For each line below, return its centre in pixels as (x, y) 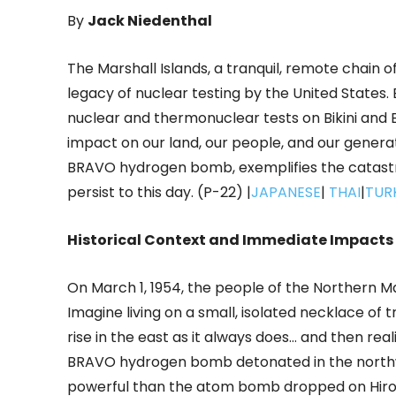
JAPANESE (286, 193)
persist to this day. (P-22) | (159, 193)
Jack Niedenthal (150, 21)
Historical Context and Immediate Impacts (230, 240)
